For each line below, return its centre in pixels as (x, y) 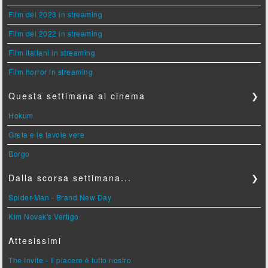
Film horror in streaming (51, 72)
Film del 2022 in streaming (56, 33)
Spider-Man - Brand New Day (60, 197)
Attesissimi (35, 241)
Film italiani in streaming (52, 53)
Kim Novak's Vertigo (44, 217)
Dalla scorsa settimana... (70, 178)
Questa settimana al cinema (77, 96)
